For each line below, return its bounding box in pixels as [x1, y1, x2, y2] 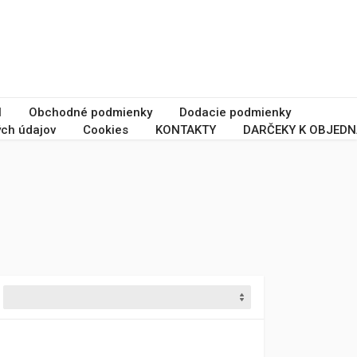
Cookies [83, 123, 128, 137]
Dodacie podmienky [179, 105, 291, 120]
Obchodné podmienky [29, 105, 152, 120]
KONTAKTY [155, 123, 216, 137]
